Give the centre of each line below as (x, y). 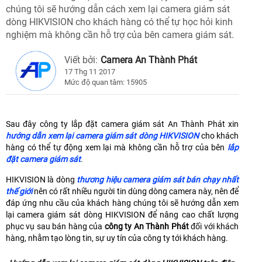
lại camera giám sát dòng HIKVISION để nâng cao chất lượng (122, 215)
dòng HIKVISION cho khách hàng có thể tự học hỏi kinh (119, 22)
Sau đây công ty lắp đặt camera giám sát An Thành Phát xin (122, 124)
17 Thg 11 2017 (90, 72)
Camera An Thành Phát (149, 60)
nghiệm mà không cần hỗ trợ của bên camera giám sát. (120, 35)
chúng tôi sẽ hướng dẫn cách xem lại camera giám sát (118, 9)
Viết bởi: (81, 60)
